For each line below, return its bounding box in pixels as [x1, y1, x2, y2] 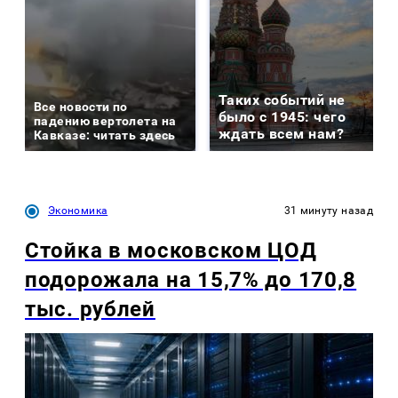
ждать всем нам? [219, 125, 345, 143]
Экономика [48, 204, 108, 218]
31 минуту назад [283, 204, 373, 218]
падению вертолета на [34, 114, 177, 129]
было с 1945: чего [219, 108, 346, 126]
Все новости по [34, 99, 128, 115]
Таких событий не [219, 92, 346, 109]
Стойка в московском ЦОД [25, 238, 317, 264]
